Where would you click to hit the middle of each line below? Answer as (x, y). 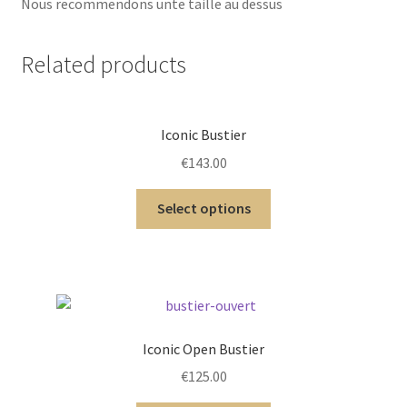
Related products (103, 65)
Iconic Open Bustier (203, 348)
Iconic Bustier (203, 134)
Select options (203, 208)
